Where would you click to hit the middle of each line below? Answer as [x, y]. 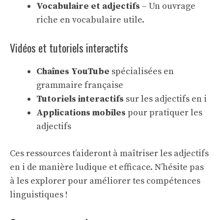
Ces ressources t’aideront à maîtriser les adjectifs [109, 153]
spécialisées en [142, 71]
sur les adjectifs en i [165, 99]
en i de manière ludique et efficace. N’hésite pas [107, 167]
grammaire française [80, 85]
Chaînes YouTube [73, 71]
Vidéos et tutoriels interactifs [69, 48]
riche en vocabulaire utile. [90, 20]
